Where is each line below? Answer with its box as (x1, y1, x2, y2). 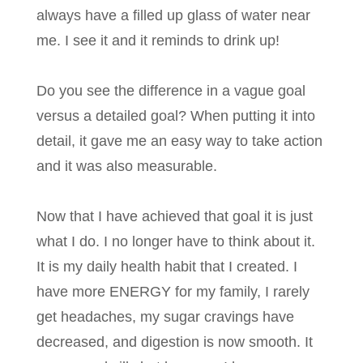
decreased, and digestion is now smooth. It (36, 334, 313, 351)
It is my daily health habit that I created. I (36, 258, 297, 275)
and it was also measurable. (36, 158, 217, 175)
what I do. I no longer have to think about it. (36, 233, 315, 250)
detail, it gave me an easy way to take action (36, 133, 322, 150)
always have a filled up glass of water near (36, 7, 310, 24)
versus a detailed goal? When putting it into (36, 108, 315, 125)
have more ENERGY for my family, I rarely (36, 284, 310, 301)
